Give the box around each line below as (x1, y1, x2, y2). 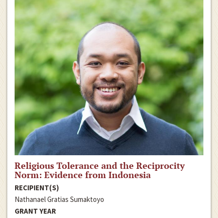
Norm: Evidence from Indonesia (15, 168, 151, 181)
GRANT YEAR (15, 206, 56, 216)
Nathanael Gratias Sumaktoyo (15, 194, 104, 204)
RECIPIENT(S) (15, 182, 59, 192)
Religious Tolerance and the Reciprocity (15, 159, 185, 171)
